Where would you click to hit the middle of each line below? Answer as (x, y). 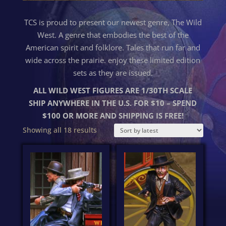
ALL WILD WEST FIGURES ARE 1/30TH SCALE (113, 90)
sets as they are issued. (113, 72)
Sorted (107, 129)
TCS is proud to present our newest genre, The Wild (113, 22)
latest (105, 154)
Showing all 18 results (60, 130)
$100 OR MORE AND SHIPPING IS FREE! (113, 115)
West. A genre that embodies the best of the (113, 35)
